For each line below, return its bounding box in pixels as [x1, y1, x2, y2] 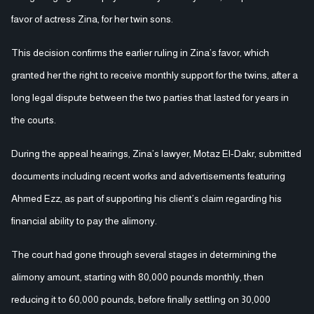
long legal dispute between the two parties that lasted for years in [11, 91, 289, 103]
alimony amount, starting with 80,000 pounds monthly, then [11, 271, 264, 282]
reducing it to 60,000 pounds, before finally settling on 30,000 [11, 293, 271, 305]
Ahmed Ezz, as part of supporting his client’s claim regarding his [11, 192, 282, 204]
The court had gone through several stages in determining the [11, 248, 277, 260]
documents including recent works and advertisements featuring [11, 170, 285, 182]
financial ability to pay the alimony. [11, 214, 157, 226]
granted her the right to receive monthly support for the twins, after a [11, 69, 298, 81]
